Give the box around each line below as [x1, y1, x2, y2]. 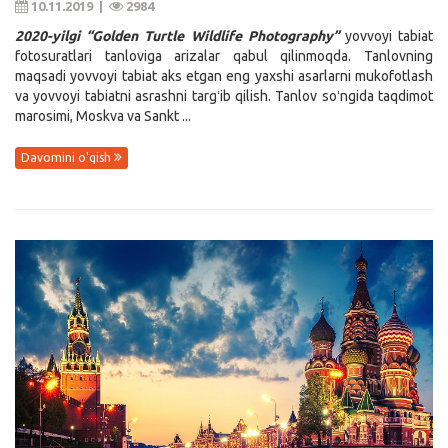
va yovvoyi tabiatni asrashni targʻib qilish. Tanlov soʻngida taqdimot [15, 88, 433, 105]
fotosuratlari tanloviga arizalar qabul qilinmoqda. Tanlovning [15, 48, 433, 65]
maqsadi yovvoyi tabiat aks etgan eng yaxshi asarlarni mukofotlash [15, 68, 433, 85]
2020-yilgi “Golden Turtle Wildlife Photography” [15, 28, 339, 45]
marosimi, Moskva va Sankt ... [15, 108, 191, 125]
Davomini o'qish [21, 150, 114, 164]
